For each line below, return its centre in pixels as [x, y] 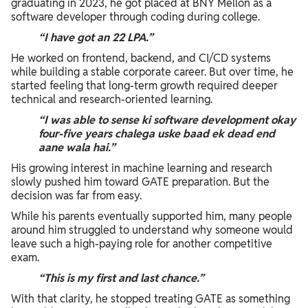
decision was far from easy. [76, 195]
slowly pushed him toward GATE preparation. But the [140, 181]
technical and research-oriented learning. [112, 99]
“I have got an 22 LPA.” [96, 37]
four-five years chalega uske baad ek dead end [157, 133]
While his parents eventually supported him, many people [152, 216]
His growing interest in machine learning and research [142, 168]
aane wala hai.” [77, 147]
